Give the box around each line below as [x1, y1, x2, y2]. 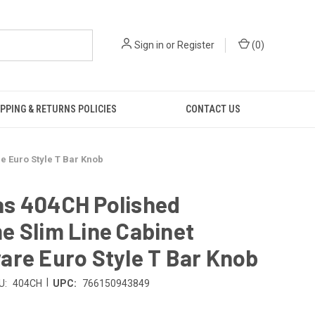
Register [177, 39, 214, 51]
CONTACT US [186, 103, 240, 115]
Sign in [134, 39, 164, 51]
